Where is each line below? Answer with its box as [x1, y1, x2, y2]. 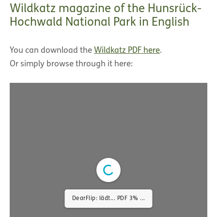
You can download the [10, 46, 94, 55]
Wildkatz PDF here [94, 46, 160, 55]
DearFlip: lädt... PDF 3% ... [72, 195, 145, 201]
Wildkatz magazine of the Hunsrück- [10, 3, 201, 15]
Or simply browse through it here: [10, 60, 133, 68]
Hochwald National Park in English [10, 16, 189, 29]
